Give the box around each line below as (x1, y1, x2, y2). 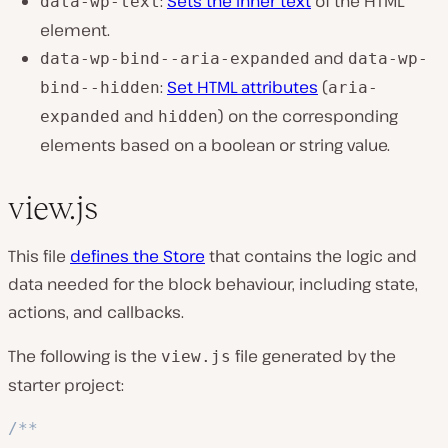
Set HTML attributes (167, 76, 318, 99)
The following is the (8, 345, 161, 368)
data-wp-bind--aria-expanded (40, 49, 310, 69)
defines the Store (70, 245, 205, 268)
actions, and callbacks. (8, 301, 184, 324)
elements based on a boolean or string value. (40, 134, 390, 157)
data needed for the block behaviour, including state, (8, 273, 418, 296)
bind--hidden (40, 78, 160, 98)
